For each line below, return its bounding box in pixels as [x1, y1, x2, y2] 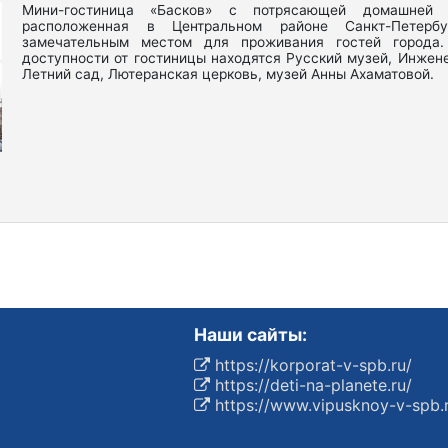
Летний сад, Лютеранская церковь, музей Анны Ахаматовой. [22, 66, 434, 82]
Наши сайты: [194, 324, 307, 345]
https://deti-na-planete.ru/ [210, 375, 412, 395]
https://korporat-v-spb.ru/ [210, 355, 412, 375]
